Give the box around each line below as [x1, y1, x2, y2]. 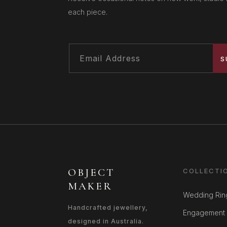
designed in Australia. [68, 217, 144, 225]
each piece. [68, 7, 108, 16]
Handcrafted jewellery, [68, 203, 153, 211]
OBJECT [68, 166, 115, 179]
